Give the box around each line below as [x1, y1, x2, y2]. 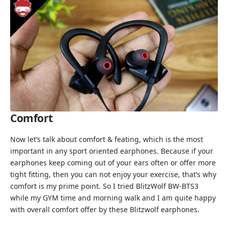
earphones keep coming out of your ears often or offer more [10, 157, 216, 167]
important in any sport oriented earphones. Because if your [10, 146, 213, 156]
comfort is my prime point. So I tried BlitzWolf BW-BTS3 [10, 181, 198, 191]
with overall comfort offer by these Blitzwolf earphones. [10, 204, 199, 214]
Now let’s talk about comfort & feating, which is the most [10, 134, 203, 144]
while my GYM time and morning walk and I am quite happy [10, 192, 216, 203]
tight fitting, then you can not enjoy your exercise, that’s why [10, 169, 216, 179]
